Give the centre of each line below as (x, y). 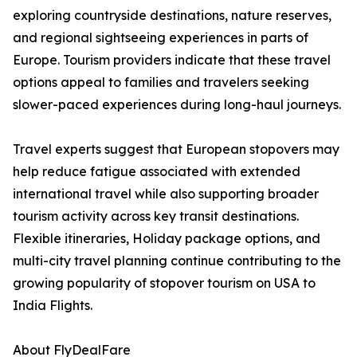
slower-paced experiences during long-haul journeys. (177, 105)
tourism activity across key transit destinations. (156, 216)
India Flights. (53, 306)
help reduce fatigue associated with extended (157, 172)
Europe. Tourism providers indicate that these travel (172, 60)
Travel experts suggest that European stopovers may (176, 149)
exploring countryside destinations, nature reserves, (172, 16)
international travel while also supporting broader (166, 194)
